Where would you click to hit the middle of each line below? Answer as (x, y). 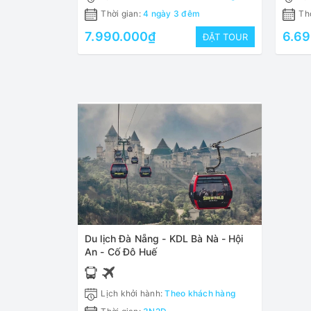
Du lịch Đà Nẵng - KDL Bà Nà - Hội (164, 239)
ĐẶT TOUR (225, 37)
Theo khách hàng (200, 294)
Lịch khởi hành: (132, 294)
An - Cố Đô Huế (121, 252)
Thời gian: (121, 14)
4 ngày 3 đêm (171, 14)
